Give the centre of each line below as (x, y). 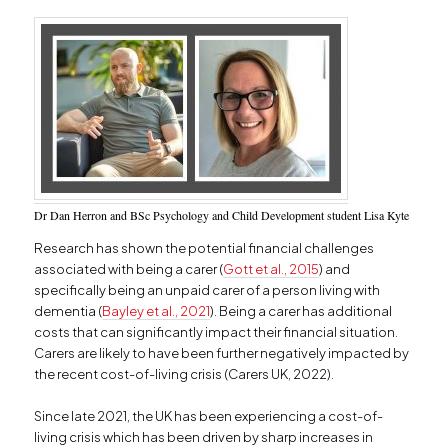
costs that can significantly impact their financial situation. (216, 331)
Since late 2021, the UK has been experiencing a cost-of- (209, 416)
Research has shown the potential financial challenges (204, 247)
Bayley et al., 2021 (156, 310)
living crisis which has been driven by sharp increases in (204, 437)
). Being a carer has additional (301, 310)
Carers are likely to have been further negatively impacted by (222, 352)
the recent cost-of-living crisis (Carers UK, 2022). (184, 373)
